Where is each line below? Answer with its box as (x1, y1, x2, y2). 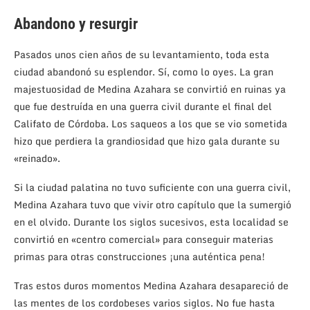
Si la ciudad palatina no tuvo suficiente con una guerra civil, (14, 179, 291, 196)
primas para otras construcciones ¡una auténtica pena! (14, 248, 265, 265)
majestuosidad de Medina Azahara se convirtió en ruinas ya (14, 81, 286, 98)
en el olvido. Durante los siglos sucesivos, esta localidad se (14, 214, 289, 230)
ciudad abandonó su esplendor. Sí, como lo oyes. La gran (14, 64, 273, 80)
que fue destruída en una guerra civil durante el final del (14, 98, 272, 115)
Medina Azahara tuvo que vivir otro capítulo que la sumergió (14, 197, 291, 213)
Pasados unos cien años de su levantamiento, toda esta (14, 46, 269, 63)
